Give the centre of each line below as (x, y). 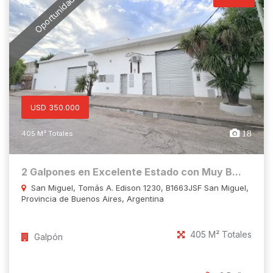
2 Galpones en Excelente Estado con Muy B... (131, 172)
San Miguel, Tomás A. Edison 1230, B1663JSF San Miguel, (139, 188)
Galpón (47, 237)
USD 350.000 (55, 108)
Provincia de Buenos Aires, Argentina (93, 199)
